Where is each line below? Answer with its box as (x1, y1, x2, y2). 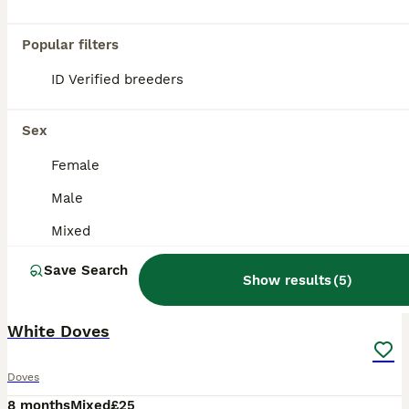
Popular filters (22, 37, 119, 53)
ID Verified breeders (51, 71, 184, 88)
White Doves (7, 321, 110, 341)
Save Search (44, 262, 128, 278)
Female (51, 157, 100, 173)
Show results (243, 271, 331, 288)
